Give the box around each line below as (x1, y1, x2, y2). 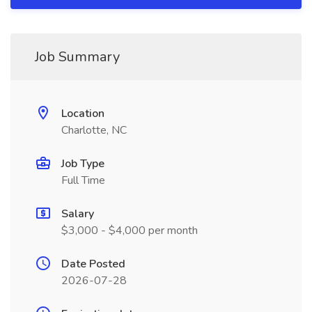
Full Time (61, 173, 105, 188)
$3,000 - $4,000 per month (61, 223, 198, 238)
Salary (61, 206, 94, 221)
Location (61, 106, 104, 121)
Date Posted (61, 256, 125, 272)
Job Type (61, 156, 104, 171)
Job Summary (35, 47, 120, 66)
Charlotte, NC (61, 123, 127, 138)
